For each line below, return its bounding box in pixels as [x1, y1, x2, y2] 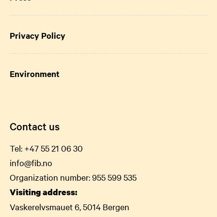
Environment [10, 67, 60, 79]
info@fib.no [10, 156, 52, 168]
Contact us [10, 119, 60, 133]
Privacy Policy [10, 29, 65, 41]
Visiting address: [10, 186, 77, 198]
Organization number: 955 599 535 [10, 171, 137, 183]
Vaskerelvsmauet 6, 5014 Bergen [10, 201, 129, 212]
